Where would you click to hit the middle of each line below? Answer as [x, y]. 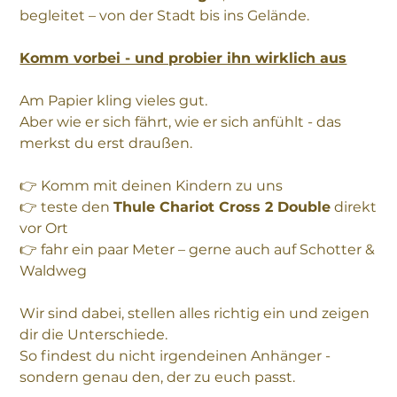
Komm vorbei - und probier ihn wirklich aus [183, 58]
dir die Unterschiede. [94, 335]
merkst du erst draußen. [106, 144]
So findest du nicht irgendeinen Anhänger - [175, 356]
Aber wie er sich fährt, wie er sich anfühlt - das [181, 122]
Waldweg [54, 271]
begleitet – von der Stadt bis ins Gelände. [165, 16]
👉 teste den [67, 207]
